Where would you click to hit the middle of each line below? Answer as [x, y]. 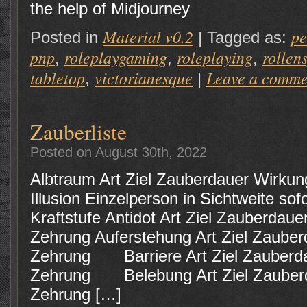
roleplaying [215, 57]
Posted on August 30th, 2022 [119, 152]
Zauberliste [78, 132]
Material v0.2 [148, 36]
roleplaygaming [116, 57]
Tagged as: [249, 37]
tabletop [58, 77]
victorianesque [144, 77]
